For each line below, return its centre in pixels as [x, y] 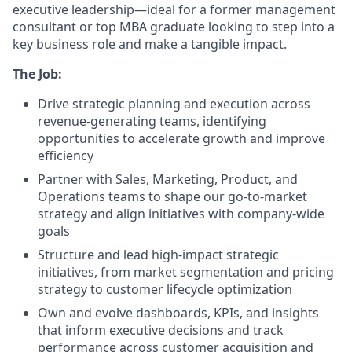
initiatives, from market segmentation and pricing [186, 272]
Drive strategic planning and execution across [174, 104]
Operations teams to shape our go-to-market [172, 196]
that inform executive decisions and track [161, 330]
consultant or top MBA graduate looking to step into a [174, 27]
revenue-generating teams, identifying [152, 121]
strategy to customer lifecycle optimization [165, 289]
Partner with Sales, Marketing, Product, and [168, 179]
